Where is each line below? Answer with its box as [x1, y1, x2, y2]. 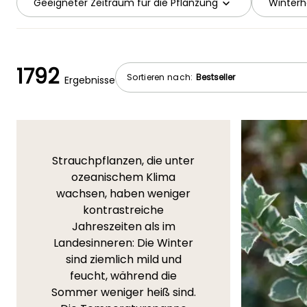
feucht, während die [70, 268, 177, 284]
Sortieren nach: [127, 71, 195, 83]
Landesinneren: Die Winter [53, 235, 193, 251]
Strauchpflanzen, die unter [52, 153, 195, 169]
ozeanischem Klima [71, 169, 175, 186]
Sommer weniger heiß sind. [51, 284, 196, 301]
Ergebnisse [64, 73, 115, 88]
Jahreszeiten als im [71, 219, 175, 235]
